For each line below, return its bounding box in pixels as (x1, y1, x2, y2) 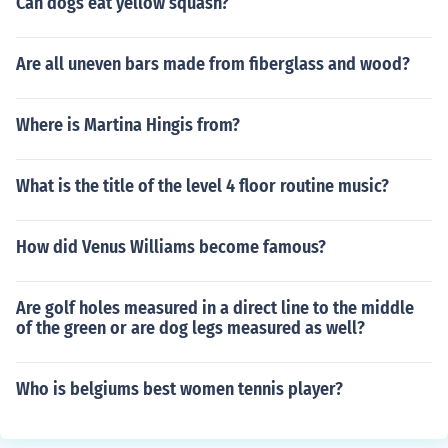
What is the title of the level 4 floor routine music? (16, 175, 389, 197)
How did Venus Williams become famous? (16, 236, 326, 258)
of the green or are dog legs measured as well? (16, 317, 365, 339)
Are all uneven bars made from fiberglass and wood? (16, 53, 410, 75)
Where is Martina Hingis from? (16, 114, 240, 136)
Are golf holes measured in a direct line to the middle (16, 297, 414, 319)
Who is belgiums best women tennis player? (16, 378, 343, 400)
